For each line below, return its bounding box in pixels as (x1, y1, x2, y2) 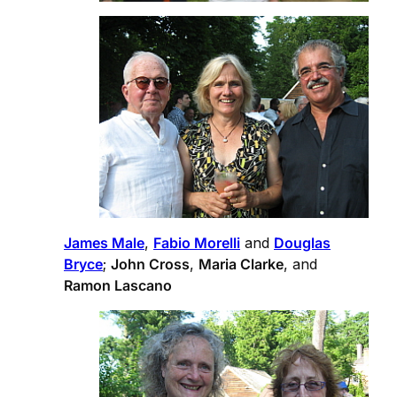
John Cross (111, 255, 190, 274)
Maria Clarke (198, 255, 284, 274)
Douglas (274, 234, 331, 253)
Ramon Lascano (64, 276, 172, 295)
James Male (64, 234, 144, 253)
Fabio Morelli (153, 234, 240, 253)
